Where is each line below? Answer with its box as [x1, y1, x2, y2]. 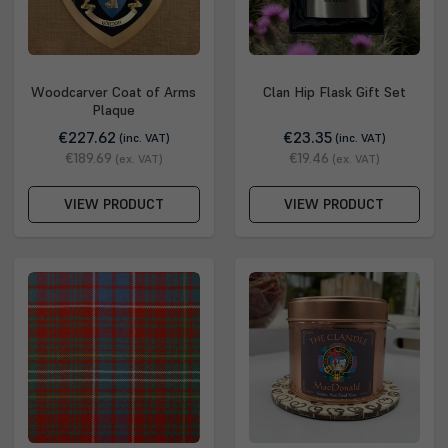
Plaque [92, 101, 136, 120]
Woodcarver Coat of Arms [31, 83, 197, 102]
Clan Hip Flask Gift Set [262, 83, 406, 102]
